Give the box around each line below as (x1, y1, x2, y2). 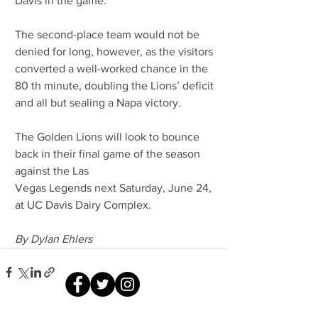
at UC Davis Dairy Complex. (15, 199, 151, 212)
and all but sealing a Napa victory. (15, 97, 181, 109)
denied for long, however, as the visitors (15, 45, 216, 58)
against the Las (15, 165, 89, 177)
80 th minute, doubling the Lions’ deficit (15, 79, 216, 92)
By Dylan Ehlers (15, 233, 92, 246)
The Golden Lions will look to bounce (15, 131, 202, 143)
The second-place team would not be (15, 28, 202, 41)
